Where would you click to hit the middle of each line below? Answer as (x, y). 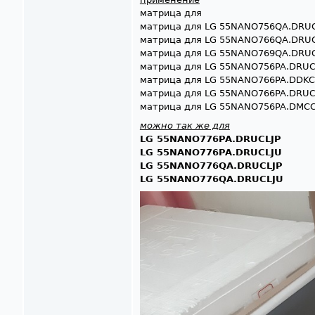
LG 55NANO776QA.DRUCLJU (211, 179)
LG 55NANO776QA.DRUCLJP (211, 166)
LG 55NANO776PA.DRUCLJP (210, 139)
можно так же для (185, 126)
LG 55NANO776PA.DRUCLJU (211, 153)
